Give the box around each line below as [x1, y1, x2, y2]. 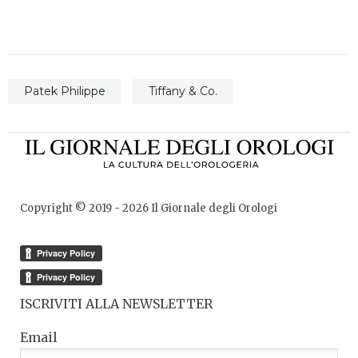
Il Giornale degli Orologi [149, 201, 277, 216]
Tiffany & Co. [149, 84, 217, 99]
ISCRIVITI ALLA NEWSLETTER [20, 296, 213, 312]
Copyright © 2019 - [20, 201, 122, 216]
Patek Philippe [24, 84, 105, 99]
